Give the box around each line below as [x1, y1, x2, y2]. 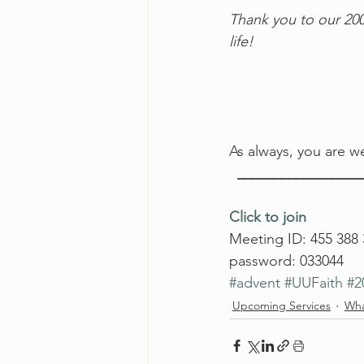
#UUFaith [284, 273, 343, 292]
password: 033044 [229, 251, 344, 270]
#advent [229, 273, 280, 292]
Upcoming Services [232, 298, 331, 314]
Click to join [229, 207, 306, 226]
